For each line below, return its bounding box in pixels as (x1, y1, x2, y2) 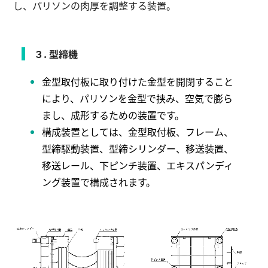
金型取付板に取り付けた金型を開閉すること (42, 74, 234, 89)
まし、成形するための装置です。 (42, 107, 185, 122)
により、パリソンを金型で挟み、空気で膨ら (42, 90, 233, 105)
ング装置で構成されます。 (42, 174, 156, 189)
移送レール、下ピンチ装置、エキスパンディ (42, 157, 234, 172)
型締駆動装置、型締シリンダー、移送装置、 (42, 141, 234, 156)
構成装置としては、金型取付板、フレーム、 (42, 124, 234, 139)
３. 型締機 (34, 46, 78, 61)
